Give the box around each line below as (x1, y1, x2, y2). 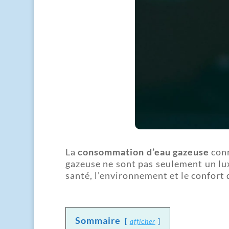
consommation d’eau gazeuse (78, 146, 210, 157)
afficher (129, 216, 155, 225)
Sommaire (75, 214, 121, 226)
